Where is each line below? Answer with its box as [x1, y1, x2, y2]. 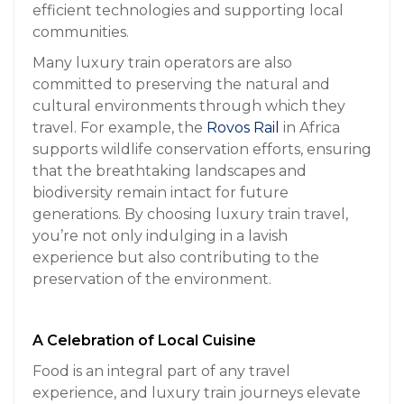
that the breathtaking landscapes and [32, 161, 307, 179]
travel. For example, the [32, 118, 207, 136]
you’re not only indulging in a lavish [32, 226, 288, 244]
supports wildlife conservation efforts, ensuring [32, 140, 372, 158]
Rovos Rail [207, 118, 280, 136]
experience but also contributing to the [32, 248, 319, 266]
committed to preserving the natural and [32, 75, 330, 93]
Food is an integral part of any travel [32, 362, 290, 380]
